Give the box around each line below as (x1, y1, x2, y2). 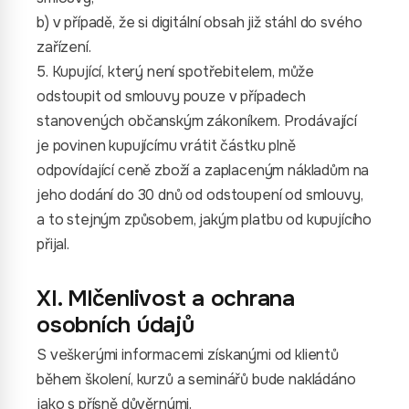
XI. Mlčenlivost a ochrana (37, 284, 295, 313)
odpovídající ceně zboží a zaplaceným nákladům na (37, 161, 370, 180)
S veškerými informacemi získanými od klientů (37, 345, 339, 364)
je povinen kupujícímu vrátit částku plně (37, 136, 296, 155)
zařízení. (37, 37, 91, 57)
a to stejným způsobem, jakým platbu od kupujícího (37, 210, 372, 229)
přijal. (37, 235, 69, 254)
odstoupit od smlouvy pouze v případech (37, 87, 306, 106)
